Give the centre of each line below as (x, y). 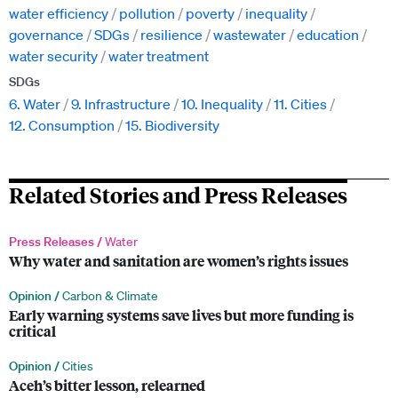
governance (46, 35)
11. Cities (300, 104)
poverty (210, 14)
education (328, 35)
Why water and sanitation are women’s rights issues (179, 261)
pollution (147, 14)
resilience (171, 35)
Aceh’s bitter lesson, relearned (107, 386)
